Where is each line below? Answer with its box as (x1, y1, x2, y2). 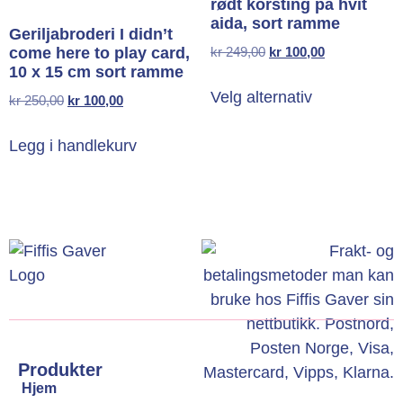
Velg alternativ (210, 87, 312, 106)
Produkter (18, 359, 103, 380)
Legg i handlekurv (9, 136, 137, 155)
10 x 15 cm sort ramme (9, 63, 184, 82)
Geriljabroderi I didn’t (9, 25, 173, 44)
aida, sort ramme (210, 14, 340, 33)
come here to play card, (9, 44, 190, 63)
